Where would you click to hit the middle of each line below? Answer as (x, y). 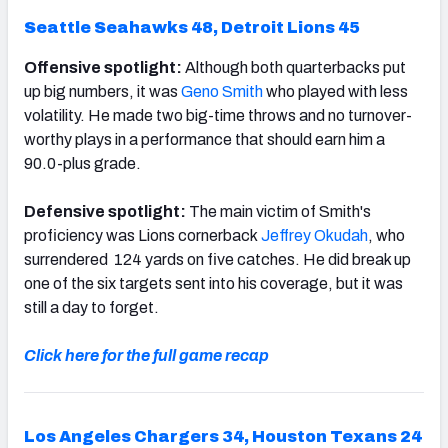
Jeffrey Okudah (314, 235)
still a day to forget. (91, 307)
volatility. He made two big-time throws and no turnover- (218, 115)
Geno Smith (222, 91)
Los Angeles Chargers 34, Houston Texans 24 (223, 436)
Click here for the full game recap (146, 355)
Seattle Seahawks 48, (122, 27)
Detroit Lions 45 (290, 27)
